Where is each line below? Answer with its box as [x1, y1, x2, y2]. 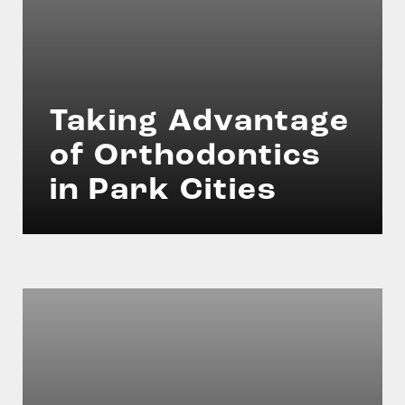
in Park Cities [50, 175, 278, 207]
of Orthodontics [50, 141, 322, 173]
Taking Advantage [50, 107, 350, 138]
